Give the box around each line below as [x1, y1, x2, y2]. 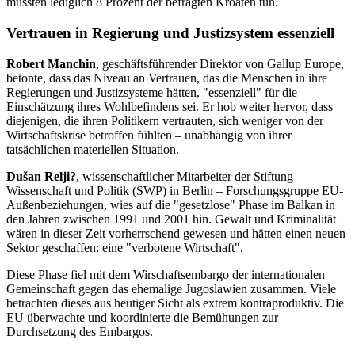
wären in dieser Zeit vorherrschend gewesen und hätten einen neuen [6, 226, 345, 240]
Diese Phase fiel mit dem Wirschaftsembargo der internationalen [6, 267, 325, 281]
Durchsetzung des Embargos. [6, 324, 153, 338]
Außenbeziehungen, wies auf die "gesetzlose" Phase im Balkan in [6, 197, 335, 212]
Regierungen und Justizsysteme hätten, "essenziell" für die [6, 85, 297, 99]
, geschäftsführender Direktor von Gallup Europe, [96, 56, 344, 71]
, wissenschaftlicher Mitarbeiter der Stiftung [76, 169, 293, 183]
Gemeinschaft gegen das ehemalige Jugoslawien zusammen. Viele [6, 281, 336, 296]
